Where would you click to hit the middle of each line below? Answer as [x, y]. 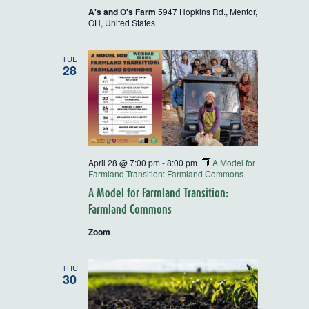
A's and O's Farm [123, 12]
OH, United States [122, 23]
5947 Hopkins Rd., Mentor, [208, 12]
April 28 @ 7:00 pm [124, 162]
